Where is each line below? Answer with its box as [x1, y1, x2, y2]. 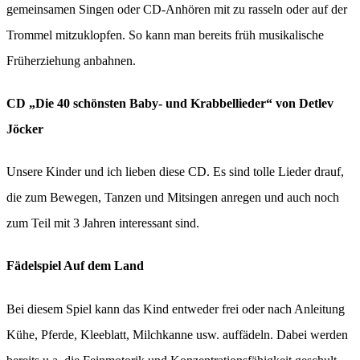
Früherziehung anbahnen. [6, 53, 136, 67]
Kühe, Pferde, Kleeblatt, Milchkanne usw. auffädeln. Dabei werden [6, 327, 348, 342]
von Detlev [272, 96, 333, 110]
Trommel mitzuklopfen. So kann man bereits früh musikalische [6, 27, 324, 42]
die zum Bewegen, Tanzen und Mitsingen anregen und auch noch [6, 190, 339, 205]
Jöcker [6, 121, 43, 136]
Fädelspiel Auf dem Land [6, 259, 144, 273]
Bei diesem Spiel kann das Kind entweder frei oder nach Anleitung [6, 301, 345, 316]
